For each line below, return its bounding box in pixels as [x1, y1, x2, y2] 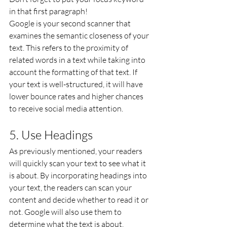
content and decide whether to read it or [9, 195, 150, 205]
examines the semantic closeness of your [9, 30, 150, 41]
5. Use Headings [9, 127, 93, 142]
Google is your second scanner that [9, 18, 132, 28]
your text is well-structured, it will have [9, 79, 144, 89]
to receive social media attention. [9, 103, 123, 113]
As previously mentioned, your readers [9, 146, 144, 156]
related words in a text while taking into [9, 55, 147, 65]
